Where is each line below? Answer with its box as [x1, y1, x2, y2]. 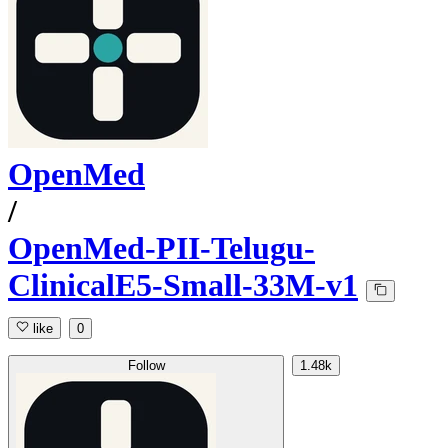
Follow [127, 358, 165, 374]
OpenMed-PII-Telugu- [8, 230, 315, 267]
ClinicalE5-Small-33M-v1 [8, 267, 358, 304]
